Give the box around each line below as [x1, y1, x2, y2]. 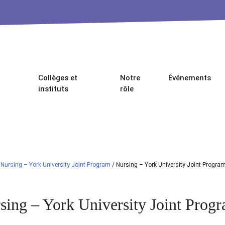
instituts [38, 84, 68, 93]
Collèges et [38, 73, 77, 82]
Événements [168, 73, 211, 82]
